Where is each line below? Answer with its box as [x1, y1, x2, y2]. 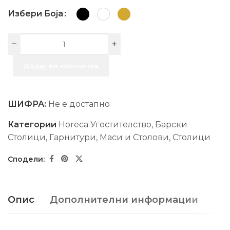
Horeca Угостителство [59, 120, 151, 129]
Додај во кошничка [23, 61, 99, 70]
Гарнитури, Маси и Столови [49, 132, 169, 142]
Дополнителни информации [50, 194, 198, 205]
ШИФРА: [8, 99, 48, 109]
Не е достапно [48, 99, 110, 109]
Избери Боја [8, 9, 63, 18]
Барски [155, 120, 187, 129]
